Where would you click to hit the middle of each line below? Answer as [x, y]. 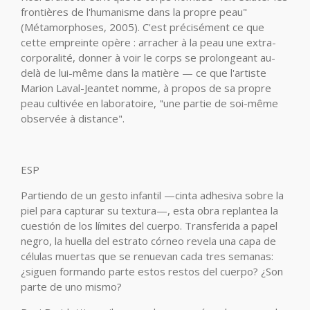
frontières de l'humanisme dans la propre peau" [134, 12]
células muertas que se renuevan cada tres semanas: [147, 256]
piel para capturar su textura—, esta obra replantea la [149, 210]
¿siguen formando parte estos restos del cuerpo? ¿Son [152, 271]
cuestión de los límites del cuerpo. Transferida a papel [149, 226]
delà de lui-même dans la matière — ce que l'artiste [144, 73]
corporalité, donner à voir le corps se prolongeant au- [148, 57]
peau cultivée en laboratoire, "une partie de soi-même [149, 103]
